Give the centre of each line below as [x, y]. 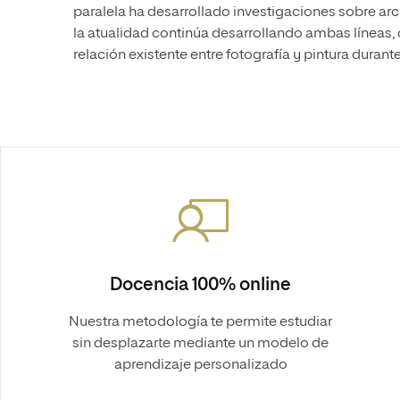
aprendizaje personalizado [200, 365]
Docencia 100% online [200, 285]
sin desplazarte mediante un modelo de [200, 344]
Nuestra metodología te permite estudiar [200, 322]
